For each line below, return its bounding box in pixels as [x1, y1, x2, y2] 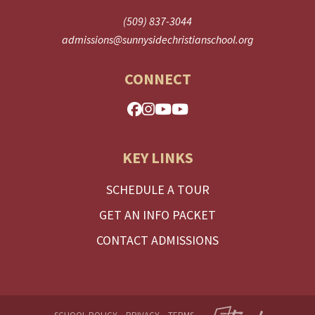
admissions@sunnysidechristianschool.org [61, 32, 254, 47]
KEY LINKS [122, 148, 193, 168]
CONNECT [124, 69, 191, 89]
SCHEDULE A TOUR [105, 181, 210, 198]
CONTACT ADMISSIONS [96, 232, 219, 249]
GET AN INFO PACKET [99, 207, 216, 224]
